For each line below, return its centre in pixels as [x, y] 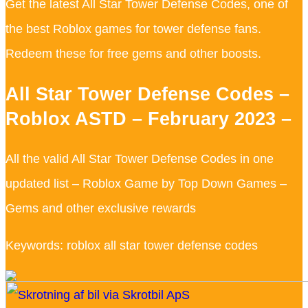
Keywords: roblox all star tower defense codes [132, 245]
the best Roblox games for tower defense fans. [133, 29]
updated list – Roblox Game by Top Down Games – [146, 183]
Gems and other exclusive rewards [101, 208]
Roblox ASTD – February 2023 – [148, 119]
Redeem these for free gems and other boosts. [133, 54]
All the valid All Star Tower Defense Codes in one [140, 158]
